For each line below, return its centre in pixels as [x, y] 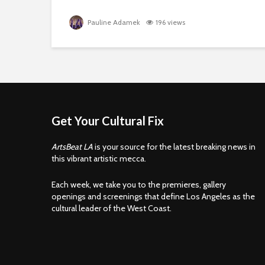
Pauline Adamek [113, 22]
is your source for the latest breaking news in [174, 147]
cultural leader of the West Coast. [112, 208]
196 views [170, 22]
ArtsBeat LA [72, 147]
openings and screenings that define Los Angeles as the [153, 196]
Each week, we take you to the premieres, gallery [139, 185]
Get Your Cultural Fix [108, 121]
